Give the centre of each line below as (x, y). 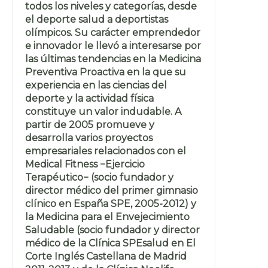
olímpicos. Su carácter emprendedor (113, 32)
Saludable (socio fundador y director (112, 230)
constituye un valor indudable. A (103, 111)
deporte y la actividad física (89, 98)
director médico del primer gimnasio (112, 190)
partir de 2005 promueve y (90, 124)
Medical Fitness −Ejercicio (85, 164)
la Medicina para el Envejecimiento (107, 217)
